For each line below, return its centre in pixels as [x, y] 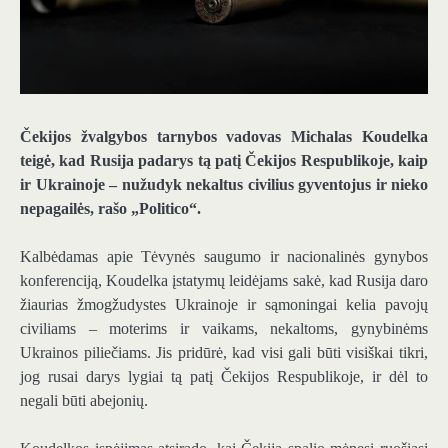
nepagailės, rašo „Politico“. [110, 209]
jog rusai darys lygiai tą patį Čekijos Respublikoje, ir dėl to [224, 377]
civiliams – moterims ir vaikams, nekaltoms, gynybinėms [224, 329]
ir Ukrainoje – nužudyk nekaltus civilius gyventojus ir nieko [224, 185]
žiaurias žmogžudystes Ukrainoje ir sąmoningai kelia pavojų [224, 305]
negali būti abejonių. [84, 401]
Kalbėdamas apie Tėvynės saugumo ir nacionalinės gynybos [224, 257]
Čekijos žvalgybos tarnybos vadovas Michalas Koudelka [224, 137]
